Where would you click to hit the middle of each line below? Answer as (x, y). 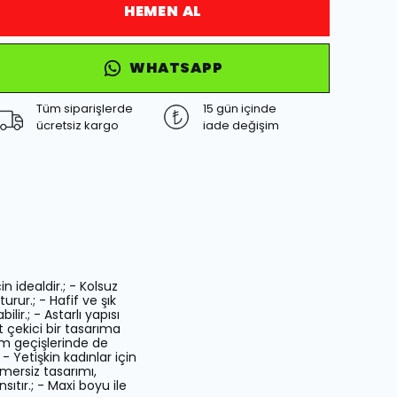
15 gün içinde (240, 108)
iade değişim (241, 125)
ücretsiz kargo (78, 125)
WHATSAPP (176, 67)
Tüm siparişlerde (85, 108)
